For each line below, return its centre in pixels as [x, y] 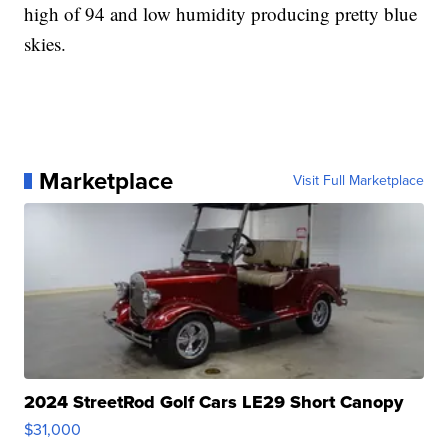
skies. [45, 43]
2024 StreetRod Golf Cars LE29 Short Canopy [214, 401]
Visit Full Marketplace [358, 180]
